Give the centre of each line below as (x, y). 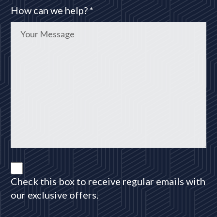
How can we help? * (52, 10)
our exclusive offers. (55, 194)
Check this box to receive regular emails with (108, 181)
